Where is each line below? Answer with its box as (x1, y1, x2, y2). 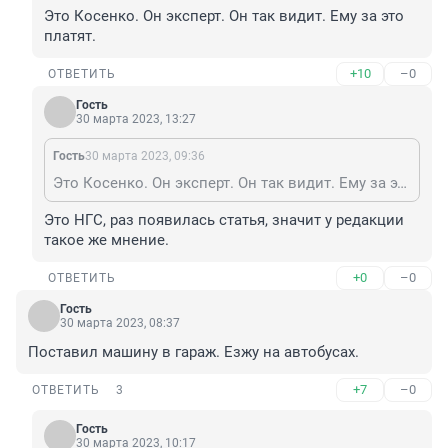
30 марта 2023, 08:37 (60, 316, 180, 331)
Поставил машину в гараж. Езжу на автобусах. (28, 343, 359, 362)
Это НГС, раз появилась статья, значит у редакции (44, 211, 404, 230)
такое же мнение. (44, 231, 169, 250)
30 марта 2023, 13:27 (76, 112, 196, 127)
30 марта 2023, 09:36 (85, 149, 205, 164)
